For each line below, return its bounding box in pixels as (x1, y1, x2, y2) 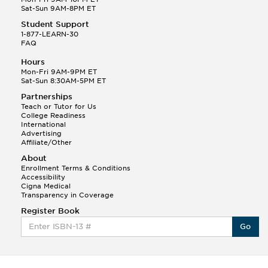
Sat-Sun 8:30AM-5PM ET (21, 76, 106, 85)
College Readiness (21, 111, 86, 120)
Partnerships (21, 92, 72, 101)
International (21, 120, 66, 129)
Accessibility (21, 172, 65, 181)
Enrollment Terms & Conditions (21, 163, 130, 172)
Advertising (21, 129, 62, 138)
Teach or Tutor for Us (21, 102, 96, 111)
